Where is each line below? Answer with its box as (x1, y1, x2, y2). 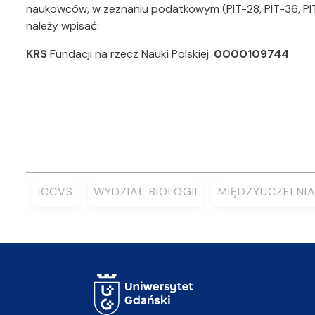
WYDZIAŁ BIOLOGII (94, 184, 198, 199)
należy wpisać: (26, 18, 99, 33)
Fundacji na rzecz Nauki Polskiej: (47, 46, 214, 61)
